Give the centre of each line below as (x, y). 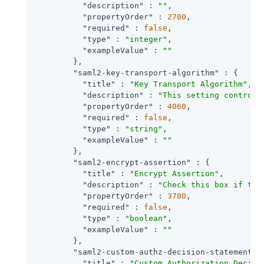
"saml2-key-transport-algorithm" (146, 72)
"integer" (146, 39)
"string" (144, 128)
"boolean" (146, 218)
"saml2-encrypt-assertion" (132, 162)
